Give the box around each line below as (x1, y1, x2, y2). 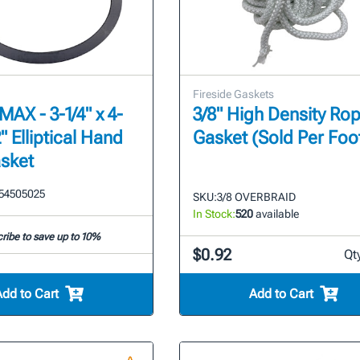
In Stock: (192, 207, 235, 221)
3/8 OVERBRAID (216, 190, 296, 204)
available (252, 207, 299, 221)
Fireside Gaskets (192, 88, 274, 101)
